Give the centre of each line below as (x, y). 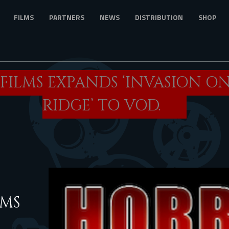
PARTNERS (67, 17)
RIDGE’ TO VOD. (102, 106)
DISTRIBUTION (159, 17)
